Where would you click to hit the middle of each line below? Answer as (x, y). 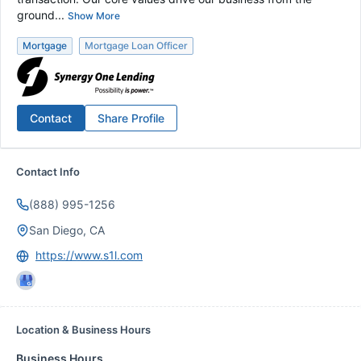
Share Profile (131, 118)
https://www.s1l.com (89, 255)
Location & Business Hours (83, 330)
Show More (94, 16)
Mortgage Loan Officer (136, 46)
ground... (41, 15)
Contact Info (48, 172)
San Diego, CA (67, 230)
